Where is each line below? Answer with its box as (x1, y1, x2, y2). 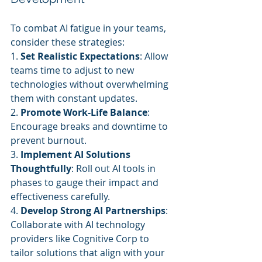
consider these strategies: (11, 36, 125, 49)
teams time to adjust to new (11, 64, 136, 77)
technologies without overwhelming (11, 78, 171, 91)
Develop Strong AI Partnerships (20, 204, 166, 217)
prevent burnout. (11, 134, 87, 147)
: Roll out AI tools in (71, 162, 158, 175)
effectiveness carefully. (11, 190, 110, 203)
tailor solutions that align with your (11, 246, 167, 259)
